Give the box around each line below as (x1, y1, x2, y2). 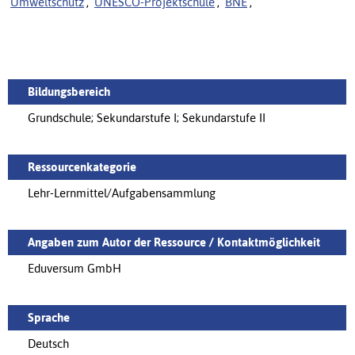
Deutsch (28, 336, 69, 350)
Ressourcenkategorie (28, 159, 136, 174)
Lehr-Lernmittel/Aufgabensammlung (28, 185, 216, 200)
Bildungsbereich (28, 84, 110, 98)
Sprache (28, 310, 70, 324)
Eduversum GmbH (28, 261, 121, 275)
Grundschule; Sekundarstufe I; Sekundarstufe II (28, 110, 265, 124)
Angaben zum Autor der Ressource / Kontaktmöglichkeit (28, 235, 320, 249)
